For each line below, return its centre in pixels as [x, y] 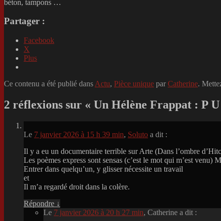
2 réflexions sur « [49, 105]
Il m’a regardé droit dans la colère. [77, 186]
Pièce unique [134, 84]
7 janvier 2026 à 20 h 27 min [99, 212]
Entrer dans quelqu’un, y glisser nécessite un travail [103, 169]
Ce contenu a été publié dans [49, 84]
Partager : [24, 21]
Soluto [138, 134]
